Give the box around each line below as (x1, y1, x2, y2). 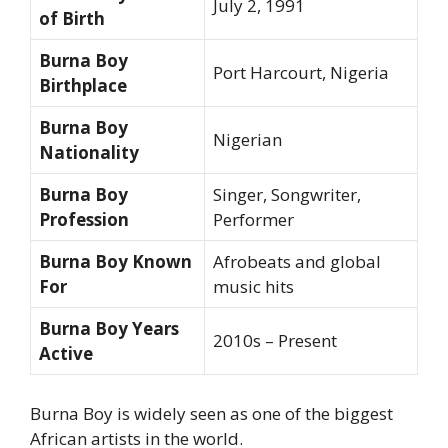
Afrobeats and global (213, 250, 381, 274)
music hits (213, 275, 294, 299)
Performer (213, 208, 294, 232)
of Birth (39, 7, 105, 31)
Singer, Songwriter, (213, 183, 361, 207)
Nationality (39, 141, 139, 165)
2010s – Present (213, 329, 337, 353)
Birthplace (39, 74, 127, 98)
